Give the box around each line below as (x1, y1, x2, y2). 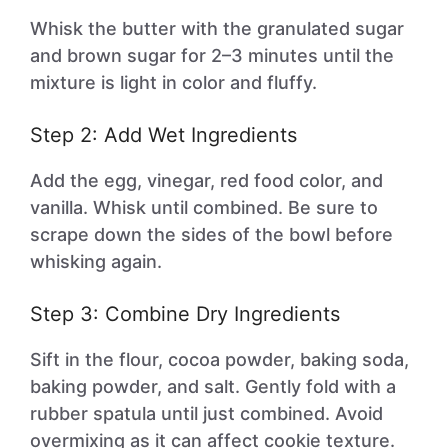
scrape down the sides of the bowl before (30, 224, 393, 245)
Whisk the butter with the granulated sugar (30, 18, 404, 39)
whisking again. (30, 251, 162, 272)
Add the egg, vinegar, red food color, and (30, 170, 383, 191)
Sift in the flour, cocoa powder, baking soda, (30, 349, 409, 370)
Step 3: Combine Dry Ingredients (30, 302, 340, 326)
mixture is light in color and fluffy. (30, 72, 317, 93)
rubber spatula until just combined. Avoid (30, 403, 383, 424)
